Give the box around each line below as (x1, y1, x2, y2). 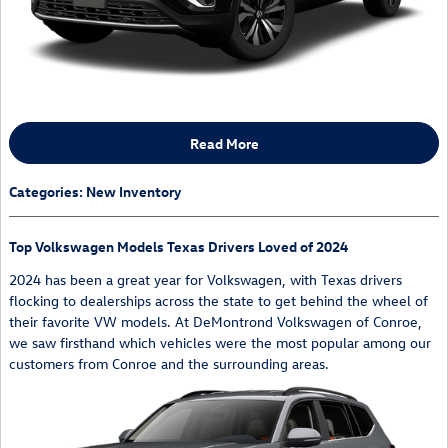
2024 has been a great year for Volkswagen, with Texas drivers (9, 270, 402, 290)
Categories (9, 182, 79, 202)
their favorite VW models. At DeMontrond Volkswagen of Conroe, (9, 312, 422, 332)
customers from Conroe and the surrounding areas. (9, 354, 329, 374)
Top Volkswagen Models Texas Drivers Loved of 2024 (9, 237, 348, 257)
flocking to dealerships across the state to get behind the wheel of (9, 291, 428, 311)
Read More (189, 133, 259, 153)
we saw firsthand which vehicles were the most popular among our (9, 333, 431, 353)
